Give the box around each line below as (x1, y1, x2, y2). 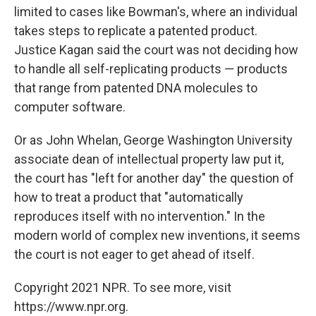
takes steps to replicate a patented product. (14, 23, 257, 39)
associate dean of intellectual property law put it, (14, 152, 284, 167)
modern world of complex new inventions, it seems (14, 228, 300, 243)
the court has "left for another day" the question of (14, 171, 294, 186)
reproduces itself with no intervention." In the (14, 209, 265, 224)
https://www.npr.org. (14, 299, 128, 315)
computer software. (14, 99, 126, 115)
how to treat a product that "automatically (14, 190, 243, 205)
